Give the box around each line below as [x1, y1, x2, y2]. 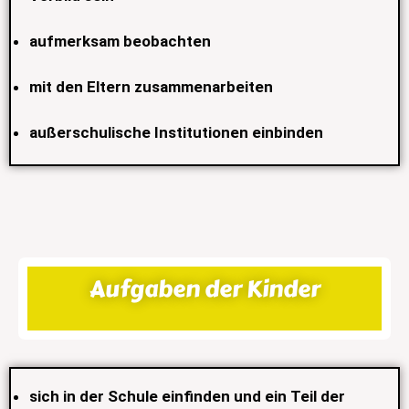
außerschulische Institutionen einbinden [29, 123, 323, 142]
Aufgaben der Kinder [89, 271, 320, 308]
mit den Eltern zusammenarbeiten [29, 78, 273, 97]
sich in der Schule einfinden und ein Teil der [29, 387, 345, 406]
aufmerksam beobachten [29, 32, 211, 51]
